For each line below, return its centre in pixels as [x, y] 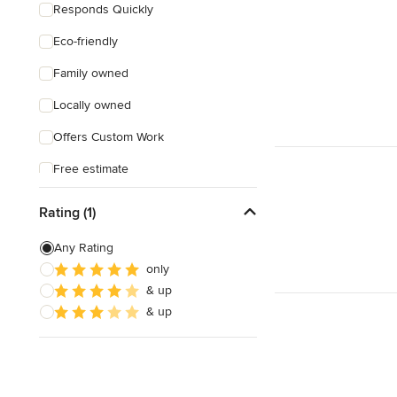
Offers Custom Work [109, 137]
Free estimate [91, 169]
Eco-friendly [86, 41]
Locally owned [92, 105]
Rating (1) [67, 212]
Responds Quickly [103, 9]
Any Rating [84, 248]
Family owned [91, 73]
